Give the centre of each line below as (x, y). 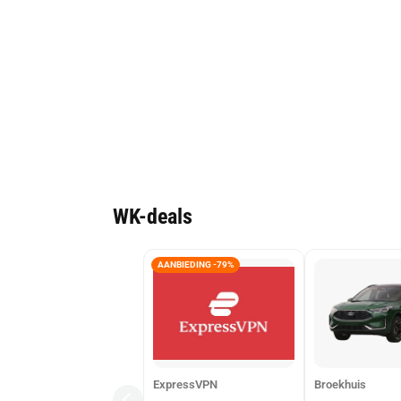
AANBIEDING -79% (196, 264)
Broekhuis (340, 384)
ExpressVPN (185, 384)
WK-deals (153, 216)
